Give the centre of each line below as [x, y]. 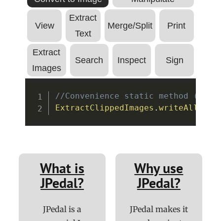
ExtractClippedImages [104, 108]
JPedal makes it [159, 209]
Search [89, 60]
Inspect [132, 60]
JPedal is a [62, 209]
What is [62, 168]
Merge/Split [130, 26]
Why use [159, 168]
